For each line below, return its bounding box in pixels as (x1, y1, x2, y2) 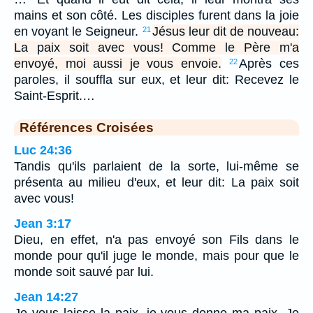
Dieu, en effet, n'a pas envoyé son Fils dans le (14, 233, 299, 247)
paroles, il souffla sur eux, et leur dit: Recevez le (14, 73, 299, 87)
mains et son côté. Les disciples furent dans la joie (14, 8, 299, 23)
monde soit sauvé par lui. (14, 265, 154, 279)
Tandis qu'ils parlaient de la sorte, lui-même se (14, 159, 299, 174)
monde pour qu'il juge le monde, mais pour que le (14, 249, 299, 263)
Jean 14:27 (14, 290, 78, 305)
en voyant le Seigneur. (14, 24, 142, 39)
